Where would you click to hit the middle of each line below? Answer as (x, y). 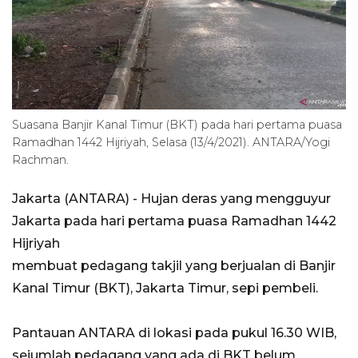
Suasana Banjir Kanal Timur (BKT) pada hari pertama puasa (177, 125)
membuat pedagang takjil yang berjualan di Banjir (174, 266)
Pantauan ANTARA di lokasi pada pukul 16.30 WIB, (174, 333)
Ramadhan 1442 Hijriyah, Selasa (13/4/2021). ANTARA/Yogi (171, 143)
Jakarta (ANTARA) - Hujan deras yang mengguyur (171, 199)
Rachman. (40, 160)
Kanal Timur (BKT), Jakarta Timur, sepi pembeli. (165, 288)
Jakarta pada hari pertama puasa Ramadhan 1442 (174, 221)
